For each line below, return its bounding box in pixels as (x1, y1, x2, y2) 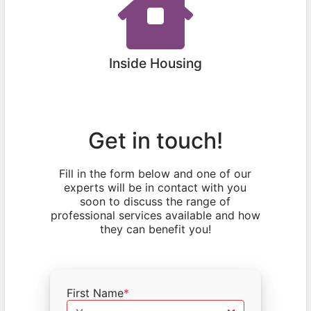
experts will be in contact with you (64, 180, 247, 194)
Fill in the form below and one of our (59, 166, 252, 180)
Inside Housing (108, 54, 202, 72)
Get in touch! (87, 126, 223, 154)
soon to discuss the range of (80, 194, 231, 208)
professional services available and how (50, 208, 260, 222)
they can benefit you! (99, 221, 211, 236)
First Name (66, 285, 124, 300)
